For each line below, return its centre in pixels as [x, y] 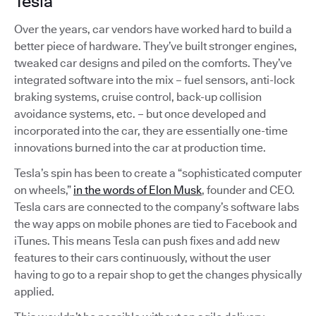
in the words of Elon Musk [138, 190]
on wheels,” [44, 190]
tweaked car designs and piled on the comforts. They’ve [153, 63]
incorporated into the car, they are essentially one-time [151, 130]
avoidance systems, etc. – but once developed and [140, 114]
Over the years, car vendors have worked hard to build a [153, 29]
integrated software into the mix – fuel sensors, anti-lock [154, 80]
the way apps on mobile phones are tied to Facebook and [156, 224]
